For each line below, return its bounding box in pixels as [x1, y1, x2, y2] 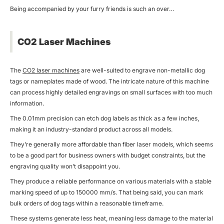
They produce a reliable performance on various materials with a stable [10, 177, 211, 185]
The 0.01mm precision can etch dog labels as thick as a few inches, [10, 114, 199, 122]
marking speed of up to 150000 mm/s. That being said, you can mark [10, 188, 203, 196]
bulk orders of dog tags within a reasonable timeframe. [10, 199, 163, 207]
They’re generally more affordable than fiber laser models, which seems [10, 140, 213, 148]
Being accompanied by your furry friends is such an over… [10, 4, 174, 12]
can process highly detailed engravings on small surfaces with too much [10, 88, 212, 96]
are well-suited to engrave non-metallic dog [79, 66, 205, 74]
